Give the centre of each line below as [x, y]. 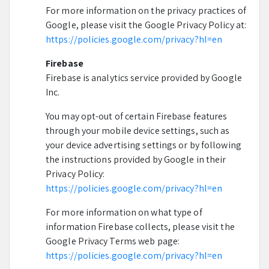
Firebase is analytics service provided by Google [144, 78]
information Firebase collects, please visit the [140, 227]
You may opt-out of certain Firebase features [137, 116]
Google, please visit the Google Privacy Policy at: [146, 25]
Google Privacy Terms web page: [113, 241]
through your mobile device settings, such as [138, 131]
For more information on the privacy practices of [146, 11]
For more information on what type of [124, 212]
